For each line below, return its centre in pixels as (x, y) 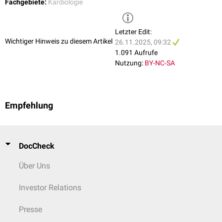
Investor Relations (50, 187)
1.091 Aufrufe (136, 52)
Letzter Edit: (133, 31)
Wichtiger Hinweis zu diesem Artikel (59, 41)
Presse (30, 209)
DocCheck (37, 146)
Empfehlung (29, 105)
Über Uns (34, 166)
